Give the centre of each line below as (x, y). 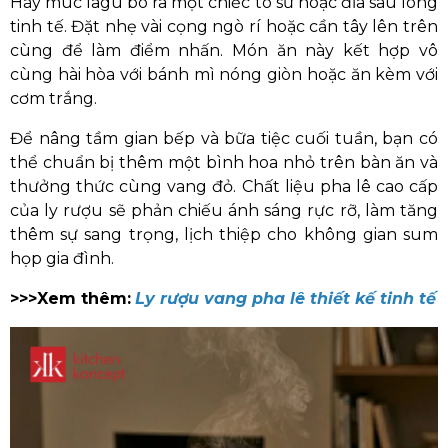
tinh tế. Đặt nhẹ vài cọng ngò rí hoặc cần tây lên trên (224, 26)
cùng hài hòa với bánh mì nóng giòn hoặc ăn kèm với (224, 74)
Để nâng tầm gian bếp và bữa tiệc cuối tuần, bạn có (224, 138)
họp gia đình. (62, 258)
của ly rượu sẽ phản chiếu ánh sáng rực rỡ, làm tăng (224, 210)
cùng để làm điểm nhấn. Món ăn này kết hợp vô (224, 50)
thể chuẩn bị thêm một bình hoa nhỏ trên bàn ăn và (224, 162)
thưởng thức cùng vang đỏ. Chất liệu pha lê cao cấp (224, 186)
